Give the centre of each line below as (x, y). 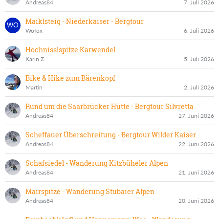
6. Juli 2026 (199, 30)
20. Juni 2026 (196, 200)
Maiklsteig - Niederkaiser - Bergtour (85, 21)
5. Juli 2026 (199, 59)
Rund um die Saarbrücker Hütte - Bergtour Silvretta (109, 106)
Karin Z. (35, 59)
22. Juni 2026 (196, 144)
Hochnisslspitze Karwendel (70, 49)
